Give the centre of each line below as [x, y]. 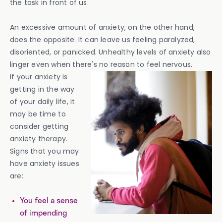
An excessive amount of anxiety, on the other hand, [103, 27]
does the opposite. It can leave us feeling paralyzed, [103, 40]
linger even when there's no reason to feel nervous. [101, 64]
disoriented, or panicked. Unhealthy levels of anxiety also [111, 52]
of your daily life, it [43, 102]
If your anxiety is [39, 77]
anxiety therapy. [39, 139]
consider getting [39, 126]
